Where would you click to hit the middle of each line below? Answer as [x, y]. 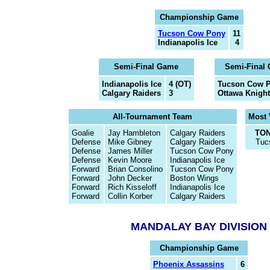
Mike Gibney [130, 142]
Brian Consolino [135, 169]
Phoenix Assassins [189, 264]
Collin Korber [130, 196]
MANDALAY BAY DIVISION [199, 227]
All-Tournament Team [152, 117]
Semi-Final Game [146, 67]
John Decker [130, 178]
